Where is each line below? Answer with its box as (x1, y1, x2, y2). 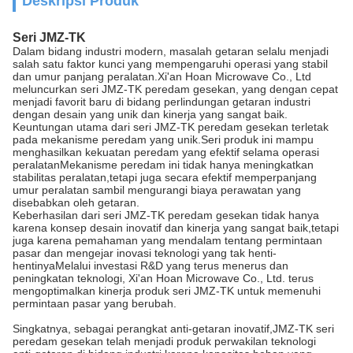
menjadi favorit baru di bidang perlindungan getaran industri (13, 95, 310, 108)
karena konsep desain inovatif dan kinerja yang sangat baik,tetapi (13, 221, 339, 234)
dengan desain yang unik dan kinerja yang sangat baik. (13, 108, 288, 121)
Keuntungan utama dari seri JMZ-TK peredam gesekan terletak (13, 121, 329, 133)
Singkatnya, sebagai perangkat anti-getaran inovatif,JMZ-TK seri (13, 322, 334, 335)
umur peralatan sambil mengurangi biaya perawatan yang (13, 184, 301, 196)
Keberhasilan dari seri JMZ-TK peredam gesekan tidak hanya (13, 209, 319, 221)
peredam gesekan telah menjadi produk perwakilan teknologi (13, 335, 316, 347)
